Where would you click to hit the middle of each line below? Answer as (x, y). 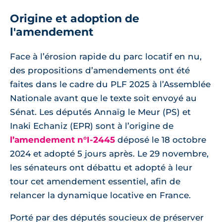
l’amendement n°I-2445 (62, 140)
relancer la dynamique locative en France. (100, 195)
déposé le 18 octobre (161, 140)
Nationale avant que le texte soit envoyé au (103, 98)
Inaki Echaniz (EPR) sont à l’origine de (92, 126)
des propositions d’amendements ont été (100, 71)
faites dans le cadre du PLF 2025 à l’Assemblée (110, 84)
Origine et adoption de (75, 19)
